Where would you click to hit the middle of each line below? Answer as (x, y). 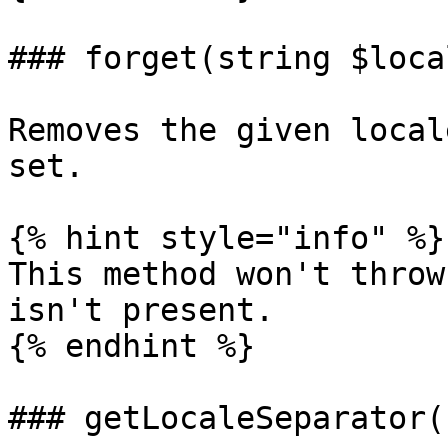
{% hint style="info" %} (226, 238)
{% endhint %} (131, 346)
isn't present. (141, 310)
